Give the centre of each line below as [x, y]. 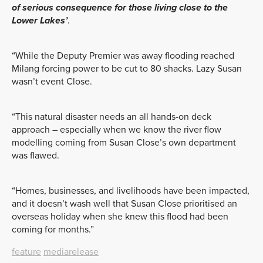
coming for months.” [53, 229]
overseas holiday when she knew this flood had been [120, 216]
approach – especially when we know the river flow [117, 129]
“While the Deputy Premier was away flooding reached [123, 55]
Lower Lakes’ [40, 20]
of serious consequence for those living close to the [120, 7]
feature [26, 252]
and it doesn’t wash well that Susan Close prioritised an [124, 203]
